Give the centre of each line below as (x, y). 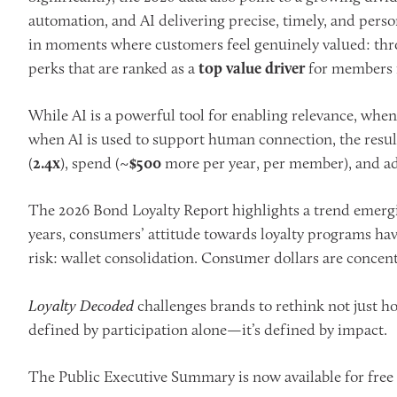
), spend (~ (95, 163)
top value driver (253, 68)
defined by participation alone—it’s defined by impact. (208, 330)
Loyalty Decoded (83, 305)
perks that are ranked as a (113, 68)
